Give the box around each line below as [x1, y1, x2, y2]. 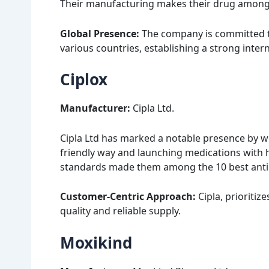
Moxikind [60, 231, 132, 253]
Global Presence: [60, 26, 142, 40]
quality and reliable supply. [60, 204, 181, 218]
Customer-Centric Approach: [60, 190, 196, 204]
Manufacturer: [60, 101, 133, 115]
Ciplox [60, 68, 107, 91]
